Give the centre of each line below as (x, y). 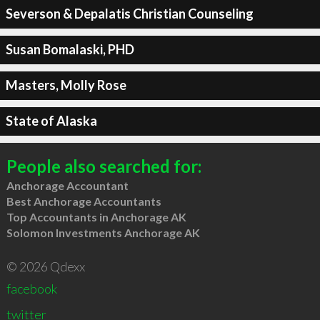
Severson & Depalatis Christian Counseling (129, 14)
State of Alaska (51, 121)
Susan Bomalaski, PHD (70, 49)
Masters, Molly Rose (66, 85)
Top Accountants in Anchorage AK (96, 216)
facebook (31, 288)
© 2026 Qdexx (45, 266)
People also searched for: (104, 166)
